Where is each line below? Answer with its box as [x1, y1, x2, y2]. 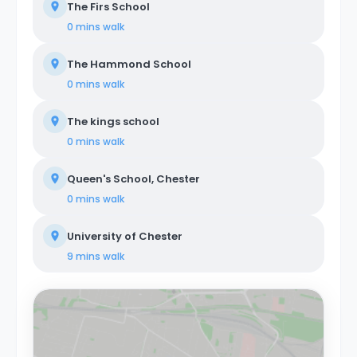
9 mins [67, 249, 100, 263]
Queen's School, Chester [67, 171, 200, 186]
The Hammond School [67, 57, 191, 72]
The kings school [67, 114, 159, 129]
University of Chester [67, 229, 182, 244]
